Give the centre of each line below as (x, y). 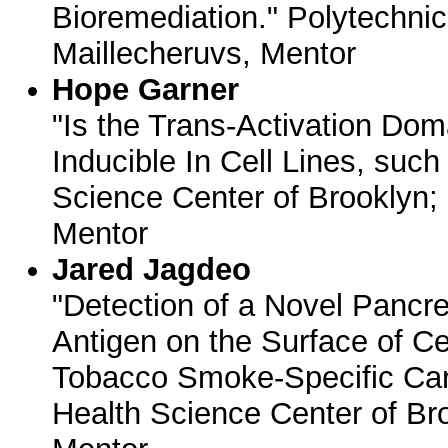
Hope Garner (146, 89)
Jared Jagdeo (152, 269)
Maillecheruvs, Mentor (204, 53)
